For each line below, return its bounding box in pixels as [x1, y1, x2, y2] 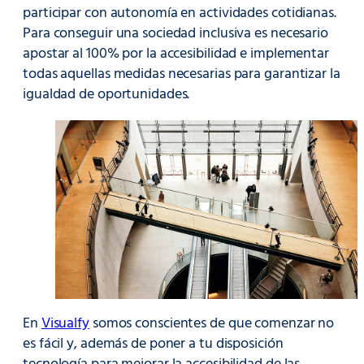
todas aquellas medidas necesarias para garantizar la [23, 63, 340, 87]
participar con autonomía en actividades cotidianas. [23, 2, 336, 26]
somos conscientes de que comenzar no [89, 312, 335, 336]
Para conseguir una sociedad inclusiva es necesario [23, 22, 328, 46]
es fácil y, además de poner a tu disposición [23, 332, 284, 357]
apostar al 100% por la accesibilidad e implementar [23, 42, 329, 67]
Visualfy [41, 312, 89, 336]
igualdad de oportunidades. [23, 83, 193, 107]
